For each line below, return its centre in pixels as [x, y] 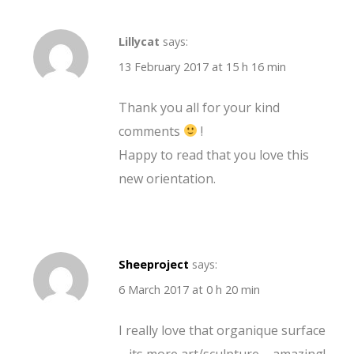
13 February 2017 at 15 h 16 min [202, 66]
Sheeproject [154, 264]
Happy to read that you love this [214, 154]
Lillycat [139, 41]
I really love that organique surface [222, 330]
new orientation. [167, 178]
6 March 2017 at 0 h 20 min [189, 289]
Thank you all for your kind [199, 107]
